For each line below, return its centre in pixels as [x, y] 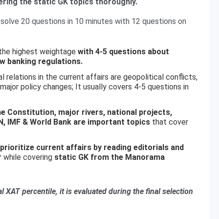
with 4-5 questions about [123, 52]
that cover [170, 122]
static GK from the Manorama [109, 157]
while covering [28, 157]
